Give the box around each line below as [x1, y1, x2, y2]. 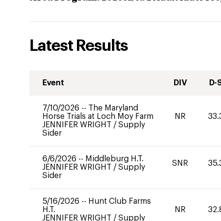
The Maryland [88, 104, 138, 112]
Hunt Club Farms [88, 197, 151, 205]
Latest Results [30, 38, 128, 54]
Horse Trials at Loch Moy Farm [42, 112, 153, 120]
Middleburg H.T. [85, 155, 144, 163]
